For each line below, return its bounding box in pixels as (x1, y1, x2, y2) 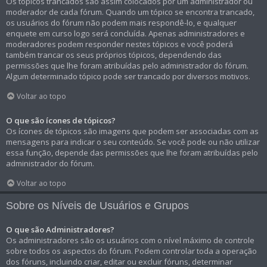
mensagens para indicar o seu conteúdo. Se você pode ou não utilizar (6, 136, 260, 148)
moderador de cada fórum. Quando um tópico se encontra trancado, (6, 7, 254, 18)
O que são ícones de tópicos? (6, 115, 116, 126)
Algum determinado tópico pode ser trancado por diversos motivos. (6, 71, 250, 82)
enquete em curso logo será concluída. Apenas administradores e (6, 28, 245, 39)
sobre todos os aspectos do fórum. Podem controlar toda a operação (6, 246, 257, 257)
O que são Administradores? (6, 224, 114, 235)
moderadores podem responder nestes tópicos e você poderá (6, 39, 233, 50)
